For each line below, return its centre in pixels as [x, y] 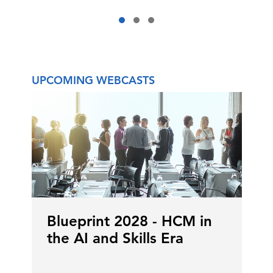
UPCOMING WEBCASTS [93, 80]
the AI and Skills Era [115, 238]
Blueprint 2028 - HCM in [129, 221]
